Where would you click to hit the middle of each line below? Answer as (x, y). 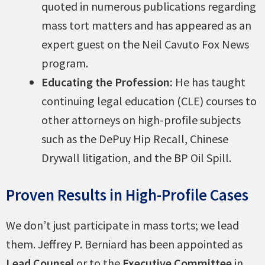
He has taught (209, 82)
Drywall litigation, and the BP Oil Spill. (136, 158)
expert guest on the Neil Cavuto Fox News (145, 44)
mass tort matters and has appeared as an (146, 25)
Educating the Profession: (107, 82)
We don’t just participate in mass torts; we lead (122, 225)
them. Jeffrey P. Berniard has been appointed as (124, 244)
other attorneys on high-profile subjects (141, 120)
